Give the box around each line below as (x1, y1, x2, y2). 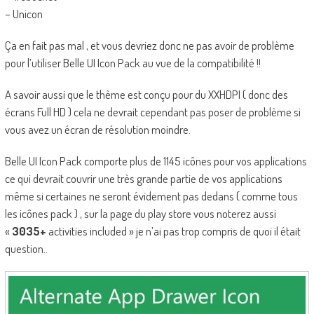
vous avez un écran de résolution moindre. (4, 122, 191, 137)
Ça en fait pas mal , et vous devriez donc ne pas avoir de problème (4, 38, 294, 53)
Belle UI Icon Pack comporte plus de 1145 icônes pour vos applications (4, 153, 307, 169)
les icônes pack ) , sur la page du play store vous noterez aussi (4, 206, 276, 221)
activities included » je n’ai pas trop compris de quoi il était (46, 224, 301, 239)
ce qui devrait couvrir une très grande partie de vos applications (4, 171, 282, 186)
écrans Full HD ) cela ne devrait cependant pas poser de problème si (4, 104, 301, 120)
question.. (4, 241, 48, 257)
